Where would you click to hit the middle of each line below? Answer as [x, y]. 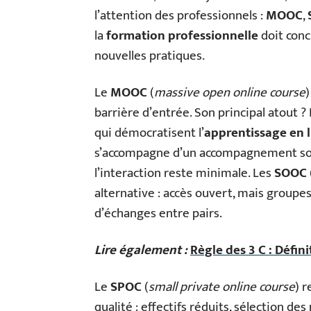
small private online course [222, 287]
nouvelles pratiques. [150, 56]
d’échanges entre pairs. [158, 213]
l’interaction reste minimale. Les [184, 173]
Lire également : [141, 250]
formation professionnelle [182, 36]
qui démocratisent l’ [149, 133]
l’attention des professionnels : [180, 16]
